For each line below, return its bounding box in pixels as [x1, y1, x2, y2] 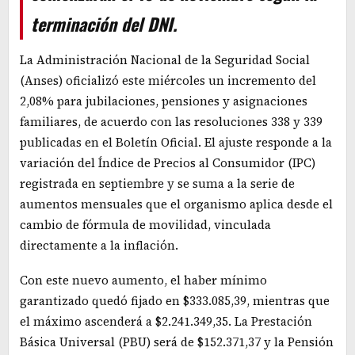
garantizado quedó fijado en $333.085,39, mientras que [20, 292, 330, 310]
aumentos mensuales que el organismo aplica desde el [20, 196, 333, 213]
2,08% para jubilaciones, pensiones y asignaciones [20, 93, 307, 110]
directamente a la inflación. [20, 237, 178, 254]
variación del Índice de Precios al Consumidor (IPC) [20, 155, 315, 172]
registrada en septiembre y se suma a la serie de [20, 175, 295, 193]
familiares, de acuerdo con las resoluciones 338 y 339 [20, 113, 323, 131]
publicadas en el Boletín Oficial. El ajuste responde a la [20, 134, 332, 151]
